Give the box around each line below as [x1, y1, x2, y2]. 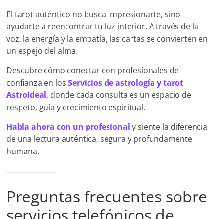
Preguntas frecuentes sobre [6, 186, 208, 207]
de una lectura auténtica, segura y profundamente [6, 133, 193, 145]
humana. [6, 146, 40, 157]
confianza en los [6, 77, 68, 88]
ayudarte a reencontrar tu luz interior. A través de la [6, 21, 199, 32]
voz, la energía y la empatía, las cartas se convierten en [6, 33, 208, 44]
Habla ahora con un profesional [6, 121, 131, 132]
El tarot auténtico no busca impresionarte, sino [6, 9, 181, 20]
